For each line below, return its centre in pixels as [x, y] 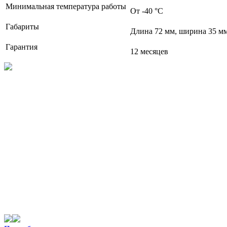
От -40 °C [147, 11]
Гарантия [23, 47]
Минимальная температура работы [67, 7]
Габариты [23, 27]
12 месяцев [149, 52]
